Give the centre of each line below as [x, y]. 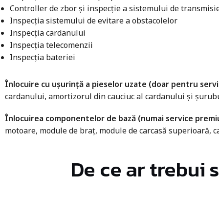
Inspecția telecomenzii [51, 45]
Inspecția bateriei [43, 57]
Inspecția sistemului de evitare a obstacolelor [94, 20]
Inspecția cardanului [48, 33]
